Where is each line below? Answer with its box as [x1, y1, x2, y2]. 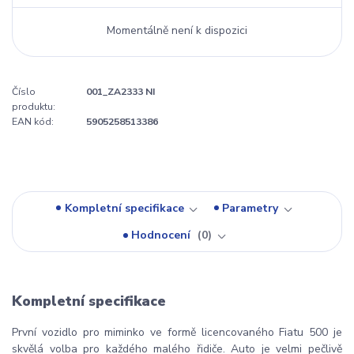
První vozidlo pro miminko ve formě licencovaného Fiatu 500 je [12, 324, 342, 340]
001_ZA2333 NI [86, 85, 155, 98]
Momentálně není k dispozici [106, 22, 247, 38]
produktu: [12, 100, 55, 113]
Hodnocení [131, 228, 194, 243]
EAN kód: [12, 115, 54, 128]
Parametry [222, 200, 279, 216]
